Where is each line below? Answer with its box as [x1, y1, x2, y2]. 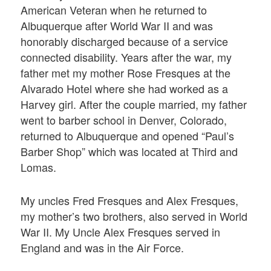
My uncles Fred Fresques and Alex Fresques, [21, 192, 239, 209]
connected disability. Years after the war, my [21, 49, 232, 65]
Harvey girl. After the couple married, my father [21, 96, 247, 113]
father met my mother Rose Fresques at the [21, 65, 231, 81]
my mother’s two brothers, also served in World [21, 208, 248, 224]
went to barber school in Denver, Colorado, [21, 112, 227, 128]
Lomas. [21, 159, 57, 175]
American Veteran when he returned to [21, 2, 207, 18]
